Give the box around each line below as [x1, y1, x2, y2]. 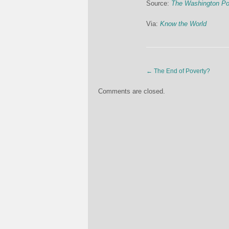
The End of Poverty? [152, 67, 210, 75]
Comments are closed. [98, 87, 165, 95]
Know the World [160, 20, 207, 28]
